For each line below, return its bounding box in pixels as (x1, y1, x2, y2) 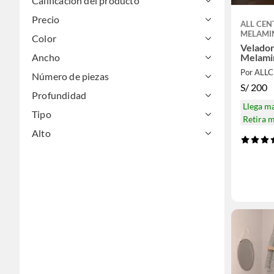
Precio (32, 13, 60, 25)
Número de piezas (32, 70, 109, 82)
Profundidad (32, 89, 87, 101)
